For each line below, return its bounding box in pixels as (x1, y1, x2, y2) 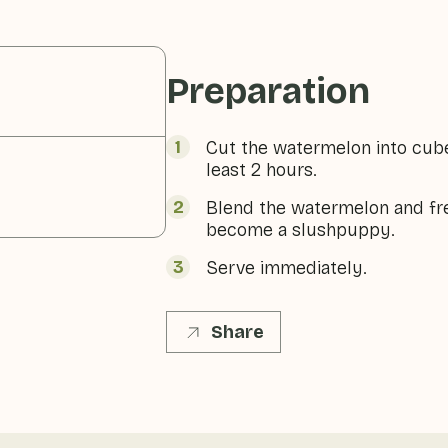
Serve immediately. (206, 257, 368, 279)
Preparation (166, 70, 371, 113)
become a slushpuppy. (206, 219, 396, 241)
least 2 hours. (206, 159, 318, 181)
